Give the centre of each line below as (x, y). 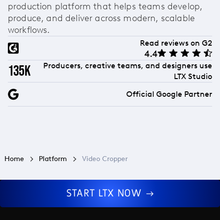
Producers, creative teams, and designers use (128, 66)
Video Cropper (105, 159)
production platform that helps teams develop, (105, 6)
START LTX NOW (105, 193)
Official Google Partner (169, 94)
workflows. (29, 30)
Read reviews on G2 (176, 43)
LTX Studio (193, 77)
